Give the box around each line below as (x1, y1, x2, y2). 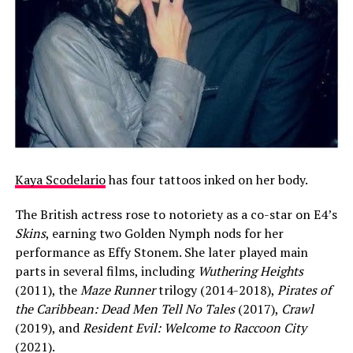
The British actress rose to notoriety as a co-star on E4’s (14, 206, 337, 224)
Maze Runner (76, 281, 155, 299)
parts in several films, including (14, 262, 198, 281)
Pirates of (277, 281, 331, 299)
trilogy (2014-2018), (154, 281, 277, 299)
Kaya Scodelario (14, 171, 106, 189)
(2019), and (14, 319, 83, 337)
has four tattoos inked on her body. (105, 171, 308, 189)
